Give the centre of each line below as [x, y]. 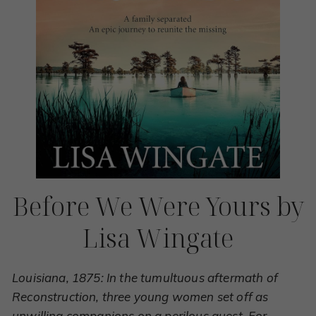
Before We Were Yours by [158, 206]
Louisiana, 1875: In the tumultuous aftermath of [145, 278]
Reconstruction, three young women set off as [140, 297]
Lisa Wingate [158, 238]
